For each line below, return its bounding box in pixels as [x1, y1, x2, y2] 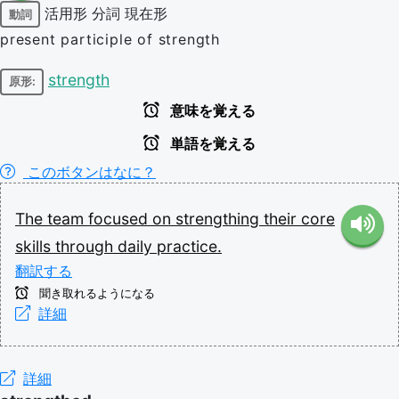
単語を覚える [167, 135, 256, 151]
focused [88, 208, 152, 228]
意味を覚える [167, 102, 256, 118]
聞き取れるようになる [36, 286, 155, 300]
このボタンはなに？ [23, 162, 156, 181]
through [55, 236, 118, 256]
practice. [157, 236, 222, 256]
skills [15, 236, 55, 256]
